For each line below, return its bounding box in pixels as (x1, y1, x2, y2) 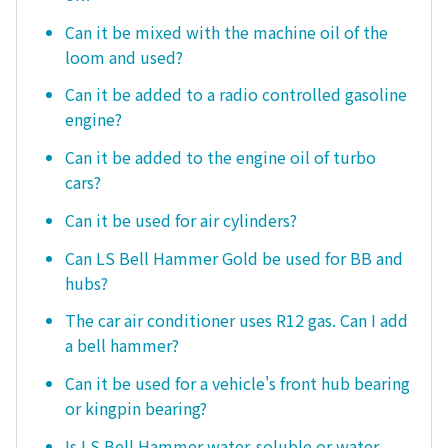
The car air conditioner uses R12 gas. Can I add (65, 308, 408, 333)
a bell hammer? (65, 333, 179, 358)
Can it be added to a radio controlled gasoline (65, 82, 407, 107)
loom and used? (65, 44, 183, 69)
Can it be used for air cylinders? (65, 207, 297, 232)
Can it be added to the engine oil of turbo (65, 145, 376, 170)
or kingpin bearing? (65, 396, 207, 421)
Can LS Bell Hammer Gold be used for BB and (65, 245, 403, 270)
